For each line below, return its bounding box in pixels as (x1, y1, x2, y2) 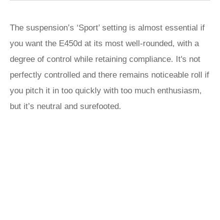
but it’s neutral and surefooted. (10, 102, 124, 111)
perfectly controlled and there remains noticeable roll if (10, 70, 209, 80)
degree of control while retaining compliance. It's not (10, 55, 200, 64)
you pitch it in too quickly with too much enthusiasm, (10, 86, 202, 95)
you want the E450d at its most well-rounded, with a (10, 39, 199, 48)
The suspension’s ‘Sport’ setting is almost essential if (10, 23, 205, 32)
